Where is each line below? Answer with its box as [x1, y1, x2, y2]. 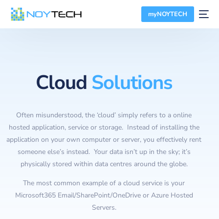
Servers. [91, 203, 116, 212]
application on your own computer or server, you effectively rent [6, 135, 202, 144]
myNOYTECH [148, 10, 187, 19]
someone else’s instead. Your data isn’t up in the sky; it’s [17, 147, 191, 156]
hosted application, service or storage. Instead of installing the [8, 123, 199, 132]
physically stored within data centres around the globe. [20, 159, 188, 169]
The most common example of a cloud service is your [23, 178, 185, 188]
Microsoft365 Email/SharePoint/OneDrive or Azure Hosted [15, 191, 193, 200]
